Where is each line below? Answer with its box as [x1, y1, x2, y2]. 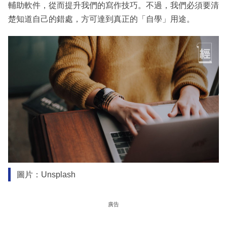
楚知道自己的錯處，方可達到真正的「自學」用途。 [8, 15, 195, 24]
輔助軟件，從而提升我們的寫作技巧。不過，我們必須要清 [8, 1, 219, 10]
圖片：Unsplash [16, 170, 75, 179]
